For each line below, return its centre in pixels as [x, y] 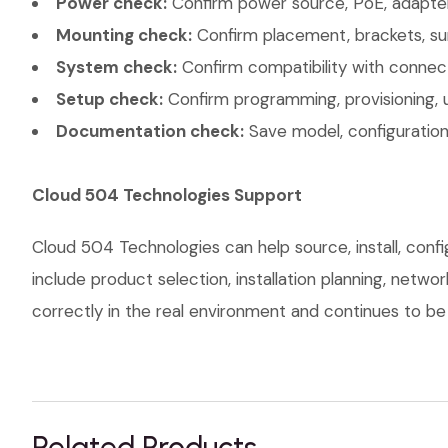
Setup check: [109, 99]
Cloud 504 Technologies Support [167, 195]
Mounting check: [124, 35]
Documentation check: [150, 131]
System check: [116, 67]
